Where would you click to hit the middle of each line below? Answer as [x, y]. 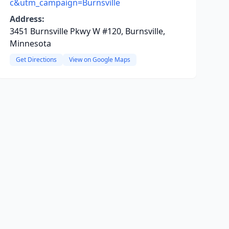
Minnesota [30, 43]
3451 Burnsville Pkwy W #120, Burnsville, [87, 31]
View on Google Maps [99, 60]
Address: [27, 19]
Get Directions [36, 60]
